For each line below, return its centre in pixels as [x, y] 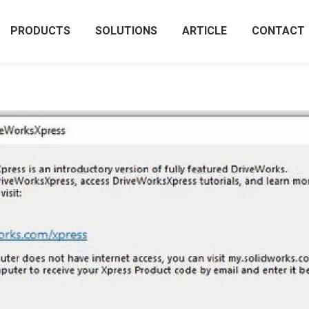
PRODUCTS [40, 31]
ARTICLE [205, 31]
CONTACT [278, 31]
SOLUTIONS [126, 31]
